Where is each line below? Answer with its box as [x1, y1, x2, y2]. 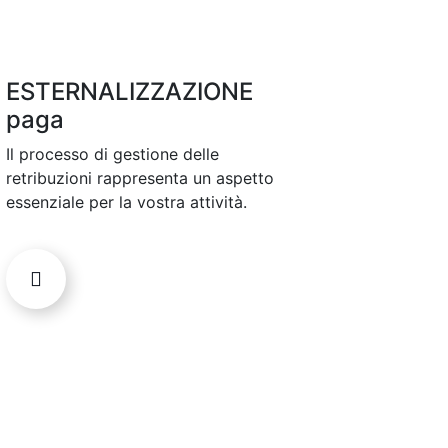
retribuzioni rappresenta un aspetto [6, 168, 274, 189]
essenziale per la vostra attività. [6, 192, 247, 213]
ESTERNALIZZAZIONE [6, 77, 253, 107]
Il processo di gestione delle [6, 144, 219, 165]
